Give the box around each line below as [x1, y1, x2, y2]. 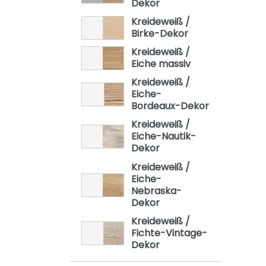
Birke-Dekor [131, 26, 188, 40]
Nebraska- [131, 183, 182, 198]
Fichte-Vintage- [131, 226, 207, 240]
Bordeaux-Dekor [131, 99, 209, 113]
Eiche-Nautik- [131, 129, 196, 144]
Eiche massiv [131, 56, 191, 71]
